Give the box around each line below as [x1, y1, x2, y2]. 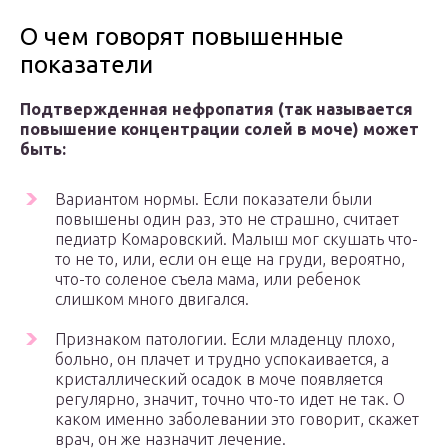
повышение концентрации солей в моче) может [20, 120, 419, 139]
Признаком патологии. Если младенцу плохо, [55, 330, 395, 349]
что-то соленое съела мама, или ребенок [55, 270, 361, 289]
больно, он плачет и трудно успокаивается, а [55, 350, 389, 369]
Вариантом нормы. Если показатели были [55, 190, 372, 209]
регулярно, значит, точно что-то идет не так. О [55, 390, 405, 409]
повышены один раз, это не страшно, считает [55, 210, 399, 229]
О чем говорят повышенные [20, 23, 344, 51]
